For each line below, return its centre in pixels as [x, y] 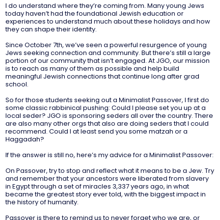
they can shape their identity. [51, 29]
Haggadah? [25, 139]
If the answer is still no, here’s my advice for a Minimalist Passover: [110, 155]
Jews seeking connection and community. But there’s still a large [108, 53]
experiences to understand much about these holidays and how [108, 22]
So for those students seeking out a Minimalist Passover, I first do [108, 100]
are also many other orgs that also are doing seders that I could [107, 124]
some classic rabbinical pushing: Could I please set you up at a [106, 108]
